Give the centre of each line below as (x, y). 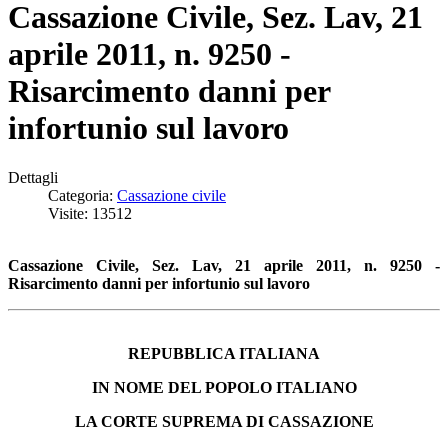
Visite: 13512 (90, 213)
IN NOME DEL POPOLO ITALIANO (224, 387)
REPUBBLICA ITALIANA (224, 353)
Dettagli (33, 177)
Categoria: (82, 195)
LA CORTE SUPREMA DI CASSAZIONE (224, 421)
